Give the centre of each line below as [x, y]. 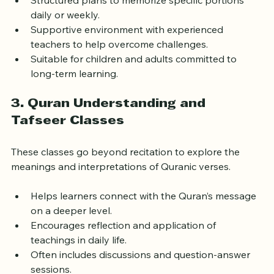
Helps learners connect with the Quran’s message [145, 208]
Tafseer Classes [68, 133]
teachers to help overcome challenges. [119, 56]
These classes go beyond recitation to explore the [127, 164]
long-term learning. [74, 85]
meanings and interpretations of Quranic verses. [121, 178]
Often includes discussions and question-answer [142, 266]
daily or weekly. [65, 27]
